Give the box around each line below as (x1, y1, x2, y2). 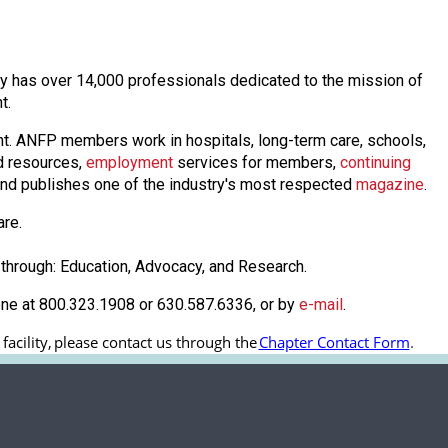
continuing (340, 153, 411, 173)
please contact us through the (53, 332, 257, 353)
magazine (356, 175, 424, 195)
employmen (86, 153, 168, 173)
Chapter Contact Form (258, 332, 410, 353)
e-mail (298, 295, 343, 315)
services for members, (173, 153, 340, 173)
